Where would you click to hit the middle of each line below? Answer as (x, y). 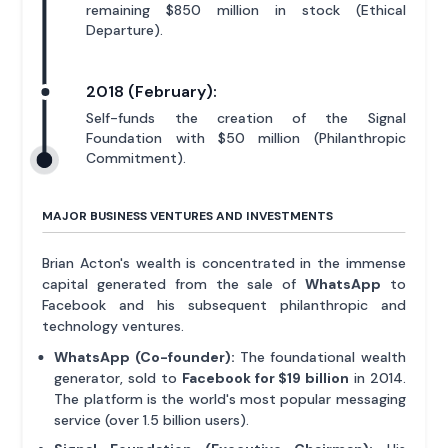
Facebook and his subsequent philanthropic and (224, 305)
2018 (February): (152, 91)
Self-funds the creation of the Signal (246, 118)
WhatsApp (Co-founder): (144, 357)
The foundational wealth (320, 357)
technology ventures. (113, 326)
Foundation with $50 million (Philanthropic (246, 138)
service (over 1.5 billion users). (152, 420)
